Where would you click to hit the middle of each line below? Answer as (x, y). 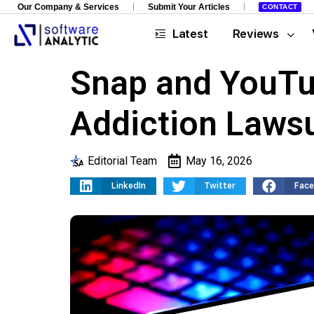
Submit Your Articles (189, 7)
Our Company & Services (68, 7)
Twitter (220, 186)
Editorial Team (122, 161)
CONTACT (280, 7)
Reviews (255, 34)
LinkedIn (128, 186)
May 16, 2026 (219, 161)
